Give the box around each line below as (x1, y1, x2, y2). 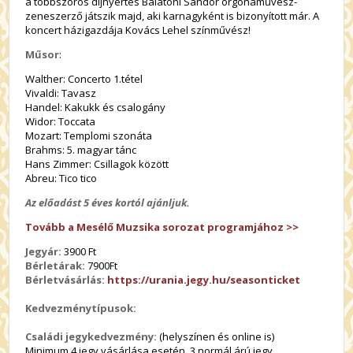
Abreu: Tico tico (25, 171, 98, 185)
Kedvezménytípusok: (25, 301, 137, 315)
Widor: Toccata (25, 114, 96, 128)
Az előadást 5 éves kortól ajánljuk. (25, 195, 191, 210)
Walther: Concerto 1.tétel (25, 72, 143, 86)
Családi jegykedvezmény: (25, 329, 158, 344)
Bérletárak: (25, 258, 88, 273)
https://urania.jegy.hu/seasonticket (107, 273, 301, 287)
